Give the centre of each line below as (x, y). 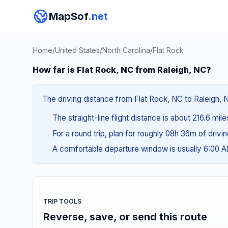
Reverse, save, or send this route (125, 217)
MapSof (68, 16)
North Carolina (126, 50)
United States (77, 50)
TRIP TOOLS (62, 201)
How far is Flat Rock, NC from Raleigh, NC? (122, 70)
